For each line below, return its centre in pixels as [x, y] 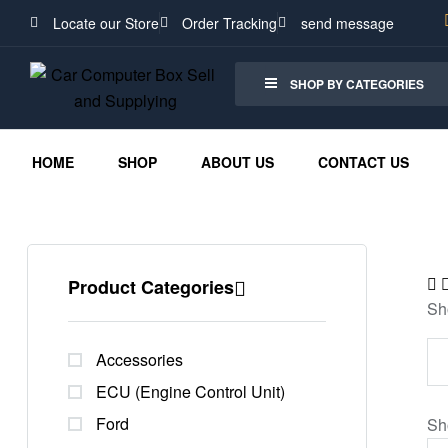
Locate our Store [105, 23]
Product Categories [151, 287]
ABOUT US [238, 162]
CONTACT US [364, 162]
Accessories [139, 360]
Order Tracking [229, 23]
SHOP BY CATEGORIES [357, 84]
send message [347, 23]
